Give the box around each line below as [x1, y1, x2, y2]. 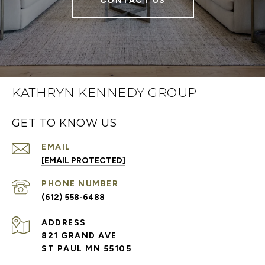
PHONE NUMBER [41, 178, 118, 189]
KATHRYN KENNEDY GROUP [12, 85, 197, 100]
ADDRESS [41, 217, 86, 228]
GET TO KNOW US [12, 116, 117, 130]
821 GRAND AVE [41, 230, 117, 241]
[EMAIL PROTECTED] [41, 155, 125, 166]
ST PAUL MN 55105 [41, 243, 131, 254]
